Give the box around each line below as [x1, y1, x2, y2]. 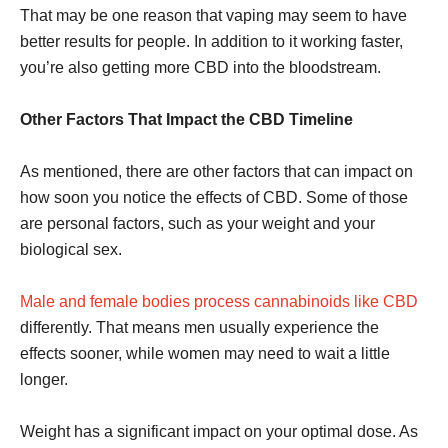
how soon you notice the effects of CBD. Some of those [20, 189, 408, 206]
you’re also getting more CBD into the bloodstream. [20, 59, 381, 76]
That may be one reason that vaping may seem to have [20, 7, 407, 24]
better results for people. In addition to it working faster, [20, 33, 403, 50]
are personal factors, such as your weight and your [20, 215, 375, 232]
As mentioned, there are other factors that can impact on [20, 163, 413, 180]
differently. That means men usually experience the [20, 319, 379, 336]
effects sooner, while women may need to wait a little [20, 345, 390, 362]
